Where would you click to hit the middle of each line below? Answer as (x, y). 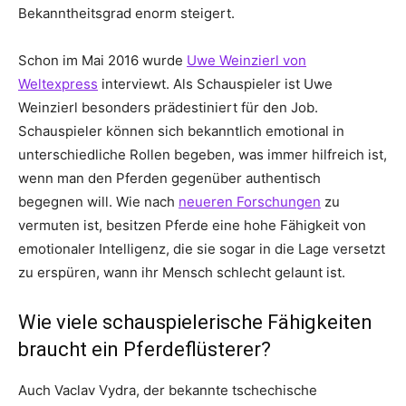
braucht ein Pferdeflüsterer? (145, 349)
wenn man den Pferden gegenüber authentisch (169, 178)
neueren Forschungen (250, 201)
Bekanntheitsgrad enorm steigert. (126, 13)
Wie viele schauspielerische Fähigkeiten (195, 322)
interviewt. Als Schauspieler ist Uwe (215, 83)
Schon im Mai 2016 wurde (102, 60)
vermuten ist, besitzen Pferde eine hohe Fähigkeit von (192, 225)
